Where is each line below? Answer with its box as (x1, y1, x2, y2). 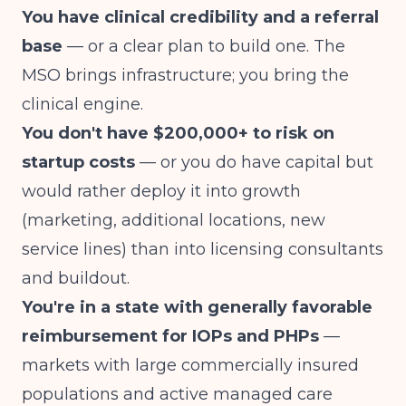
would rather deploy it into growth (22, 181, 301, 201)
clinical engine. (22, 94, 143, 114)
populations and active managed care (22, 384, 333, 404)
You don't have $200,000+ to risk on (22, 123, 334, 143)
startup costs (22, 152, 135, 172)
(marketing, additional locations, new (22, 210, 325, 230)
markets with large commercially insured (22, 355, 359, 375)
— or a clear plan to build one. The (63, 36, 345, 56)
